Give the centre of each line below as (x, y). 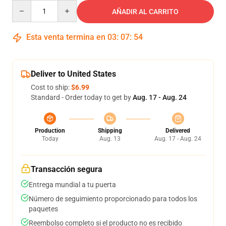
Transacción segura (67, 169)
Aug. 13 (110, 139)
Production (50, 131)
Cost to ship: (51, 87)
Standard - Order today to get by (82, 97)
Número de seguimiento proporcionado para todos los (113, 199)
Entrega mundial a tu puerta (72, 185)
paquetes (43, 209)
